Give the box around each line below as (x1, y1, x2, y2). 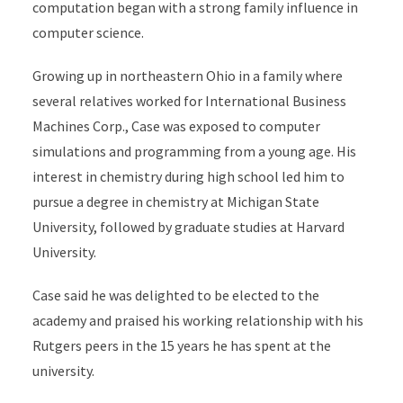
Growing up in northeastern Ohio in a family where (31, 67, 343, 85)
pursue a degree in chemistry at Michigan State (31, 193, 319, 210)
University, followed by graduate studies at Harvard (31, 218, 345, 236)
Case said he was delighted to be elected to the (31, 286, 319, 304)
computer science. (31, 23, 144, 41)
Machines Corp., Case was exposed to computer (31, 117, 320, 135)
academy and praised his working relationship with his (31, 311, 363, 329)
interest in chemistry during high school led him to (31, 167, 345, 185)
